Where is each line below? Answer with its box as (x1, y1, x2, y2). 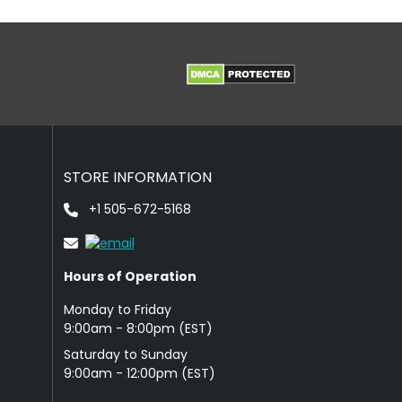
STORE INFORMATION (63, 167, 212, 188)
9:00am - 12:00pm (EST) (63, 363, 215, 382)
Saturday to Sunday (63, 345, 188, 363)
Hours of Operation (63, 267, 197, 285)
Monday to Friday (63, 300, 171, 319)
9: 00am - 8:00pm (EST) (63, 319, 213, 337)
